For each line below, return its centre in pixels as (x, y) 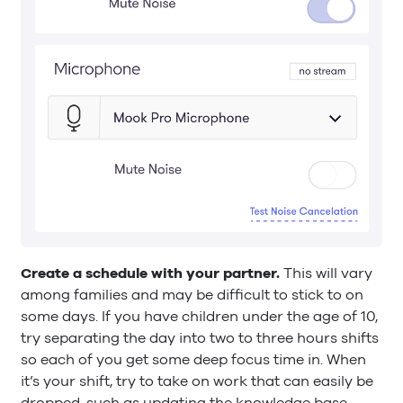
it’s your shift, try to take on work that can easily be (197, 381)
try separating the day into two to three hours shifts (200, 338)
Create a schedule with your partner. (152, 273)
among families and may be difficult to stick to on (192, 295)
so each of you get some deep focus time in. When (193, 359)
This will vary (328, 273)
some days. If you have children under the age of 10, (199, 316)
